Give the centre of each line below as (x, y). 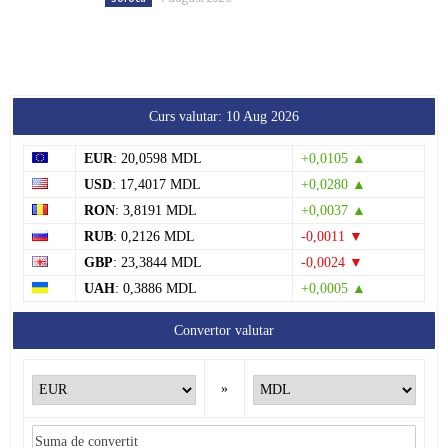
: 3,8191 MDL (156, 210)
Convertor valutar (224, 330)
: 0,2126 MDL (154, 236)
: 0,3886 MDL (156, 288)
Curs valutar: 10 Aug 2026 (224, 116)
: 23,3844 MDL (157, 262)
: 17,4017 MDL (156, 184)
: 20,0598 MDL (157, 158)
